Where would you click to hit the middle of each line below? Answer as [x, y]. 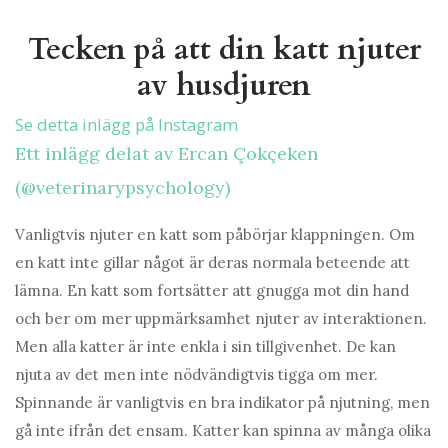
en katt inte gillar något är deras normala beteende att [212, 263]
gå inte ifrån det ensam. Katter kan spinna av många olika [223, 431]
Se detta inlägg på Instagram [126, 125]
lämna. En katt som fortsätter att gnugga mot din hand [212, 291]
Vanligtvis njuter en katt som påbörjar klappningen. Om [215, 235]
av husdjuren [224, 86]
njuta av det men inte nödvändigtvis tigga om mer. [196, 375]
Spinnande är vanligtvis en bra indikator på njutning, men [222, 403]
